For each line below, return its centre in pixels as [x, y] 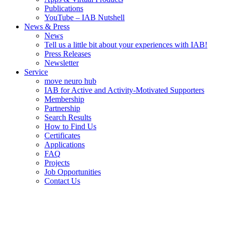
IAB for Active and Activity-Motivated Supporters [124, 90]
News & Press [47, 26]
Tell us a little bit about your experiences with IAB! [126, 45]
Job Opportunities [73, 172]
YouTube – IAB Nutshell [84, 17]
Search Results [68, 117]
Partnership [62, 108]
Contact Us [62, 181]
